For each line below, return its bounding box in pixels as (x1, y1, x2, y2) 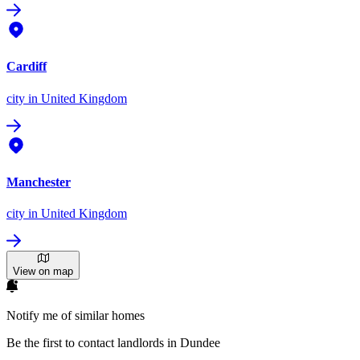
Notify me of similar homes (6, 309, 145, 323)
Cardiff (6, 59, 47, 74)
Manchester (6, 174, 71, 189)
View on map (13, 265, 73, 278)
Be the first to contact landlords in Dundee (6, 336, 220, 350)
